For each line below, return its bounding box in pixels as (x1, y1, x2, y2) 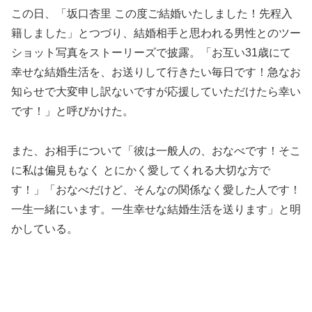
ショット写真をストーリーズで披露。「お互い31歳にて (11, 47, 291, 59)
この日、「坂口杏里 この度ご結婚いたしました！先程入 (11, 8, 292, 20)
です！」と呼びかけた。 (11, 105, 134, 118)
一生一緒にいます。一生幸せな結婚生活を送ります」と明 (11, 203, 301, 216)
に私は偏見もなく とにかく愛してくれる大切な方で (11, 164, 270, 177)
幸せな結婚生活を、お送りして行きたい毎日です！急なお (11, 66, 301, 79)
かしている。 (11, 223, 78, 235)
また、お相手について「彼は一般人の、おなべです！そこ (11, 145, 301, 157)
